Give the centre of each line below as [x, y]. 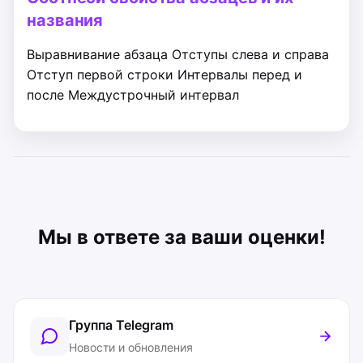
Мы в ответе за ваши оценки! [181, 237]
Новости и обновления [131, 347]
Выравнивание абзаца [97, 54]
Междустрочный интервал [154, 95]
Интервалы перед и [240, 75]
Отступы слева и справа [250, 54]
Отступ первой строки [100, 75]
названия [65, 20]
